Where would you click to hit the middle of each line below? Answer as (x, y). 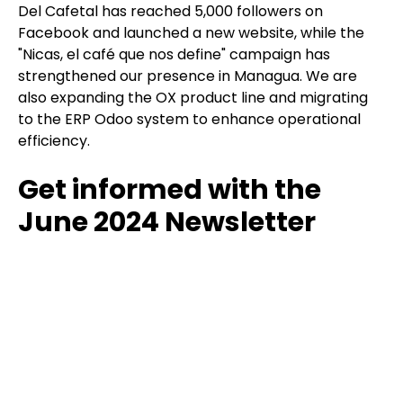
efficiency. (54, 141)
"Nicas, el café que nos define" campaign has (174, 55)
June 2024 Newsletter (167, 223)
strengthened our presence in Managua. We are (188, 76)
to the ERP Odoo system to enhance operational (189, 120)
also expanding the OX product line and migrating (193, 98)
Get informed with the (170, 190)
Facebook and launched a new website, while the (191, 33)
